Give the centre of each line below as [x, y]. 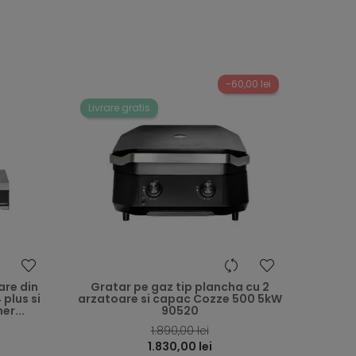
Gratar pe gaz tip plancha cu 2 [180, 287]
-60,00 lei [248, 84]
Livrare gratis [119, 108]
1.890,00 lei [180, 331]
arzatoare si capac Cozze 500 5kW [180, 299]
